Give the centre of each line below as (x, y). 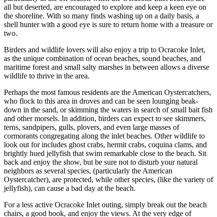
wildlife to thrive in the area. (47, 76)
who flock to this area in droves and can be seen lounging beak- (101, 101)
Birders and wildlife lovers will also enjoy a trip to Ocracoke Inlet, (105, 50)
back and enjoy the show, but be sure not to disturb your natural (101, 162)
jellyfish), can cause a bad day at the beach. (70, 188)
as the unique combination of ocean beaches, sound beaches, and (103, 59)
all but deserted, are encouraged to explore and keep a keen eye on (105, 7)
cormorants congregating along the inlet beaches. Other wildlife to (104, 136)
